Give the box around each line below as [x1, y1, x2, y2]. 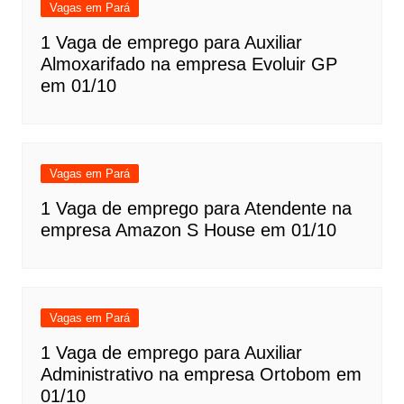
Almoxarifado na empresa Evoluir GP [40, 53, 337, 74]
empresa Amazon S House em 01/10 [40, 219, 336, 240]
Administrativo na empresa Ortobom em [40, 363, 362, 384]
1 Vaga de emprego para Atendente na [40, 197, 352, 218]
